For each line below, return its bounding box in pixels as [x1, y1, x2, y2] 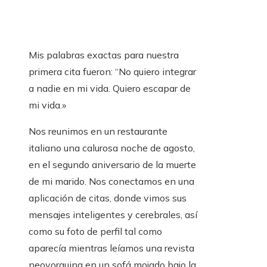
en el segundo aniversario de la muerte [29, 159, 196, 170]
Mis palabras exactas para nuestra [29, 49, 179, 61]
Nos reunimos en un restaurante [29, 125, 167, 137]
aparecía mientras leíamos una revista [29, 242, 194, 254]
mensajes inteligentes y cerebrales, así [29, 209, 197, 221]
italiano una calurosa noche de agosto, [29, 142, 195, 154]
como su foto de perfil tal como [29, 225, 162, 237]
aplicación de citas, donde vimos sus [29, 192, 187, 204]
